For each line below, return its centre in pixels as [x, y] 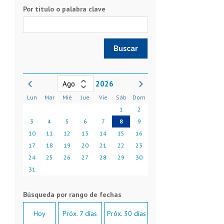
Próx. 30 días [126, 213]
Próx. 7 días [80, 213]
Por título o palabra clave [64, 9]
